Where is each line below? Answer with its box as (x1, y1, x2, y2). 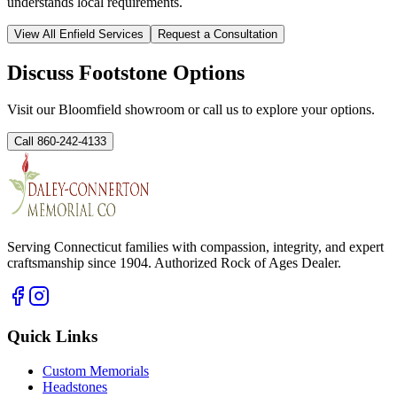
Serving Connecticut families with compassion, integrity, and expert (7, 239, 384, 255)
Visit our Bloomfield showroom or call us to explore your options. (7, 102, 375, 118)
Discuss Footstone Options (7, 60, 245, 84)
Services (95, 27, 144, 41)
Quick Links (7, 327, 97, 346)
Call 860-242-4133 (14, 135, 106, 149)
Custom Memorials (43, 362, 149, 378)
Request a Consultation (158, 27, 277, 41)
